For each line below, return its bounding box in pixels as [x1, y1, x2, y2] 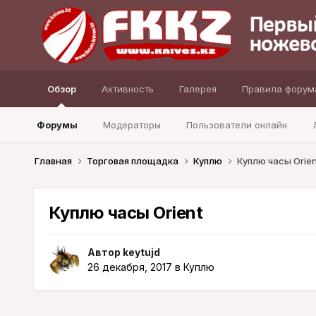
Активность [101, 83, 154, 95]
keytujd [122, 246, 160, 259]
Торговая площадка [86, 154, 181, 166]
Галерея [178, 83, 217, 95]
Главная [34, 154, 74, 166]
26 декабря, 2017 [87, 261, 172, 274]
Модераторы [102, 119, 161, 130]
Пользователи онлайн [186, 119, 287, 130]
